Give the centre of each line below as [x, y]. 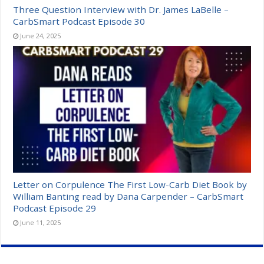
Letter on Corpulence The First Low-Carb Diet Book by [130, 185]
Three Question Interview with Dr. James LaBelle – [121, 10]
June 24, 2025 [41, 36]
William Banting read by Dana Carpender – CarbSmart [128, 197]
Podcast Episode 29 [55, 208]
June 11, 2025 [41, 223]
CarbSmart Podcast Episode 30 [79, 22]
